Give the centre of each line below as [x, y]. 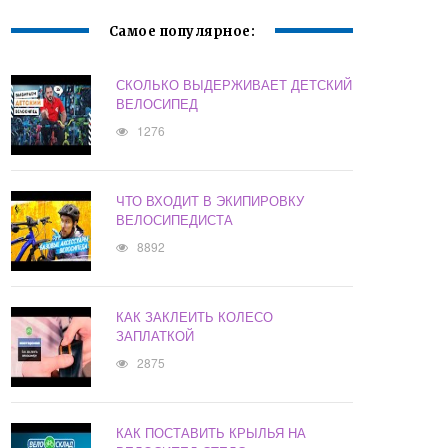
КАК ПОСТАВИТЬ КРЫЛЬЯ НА [211, 433]
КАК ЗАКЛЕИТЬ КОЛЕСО [195, 317]
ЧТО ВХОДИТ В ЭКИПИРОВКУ [210, 201]
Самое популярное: [182, 32]
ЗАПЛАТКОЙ [155, 336]
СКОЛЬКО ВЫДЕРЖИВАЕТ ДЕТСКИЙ [234, 85]
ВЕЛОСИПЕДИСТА [175, 220]
